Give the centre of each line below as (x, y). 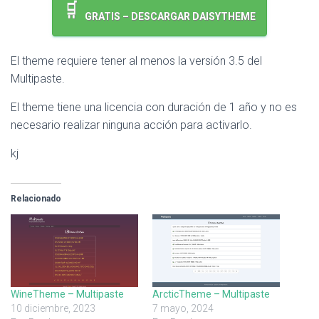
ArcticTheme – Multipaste (211, 294)
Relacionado (36, 199)
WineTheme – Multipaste (67, 294)
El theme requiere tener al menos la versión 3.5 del (136, 61)
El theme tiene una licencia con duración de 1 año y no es (154, 108)
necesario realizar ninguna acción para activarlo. (131, 125)
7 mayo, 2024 (183, 309)
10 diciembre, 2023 (53, 309)
